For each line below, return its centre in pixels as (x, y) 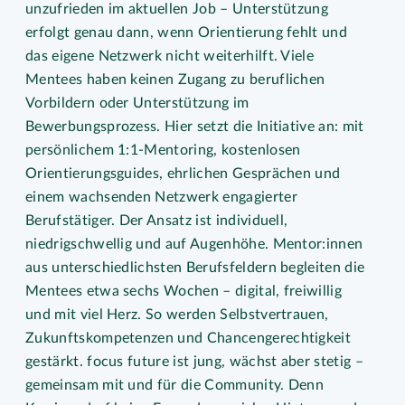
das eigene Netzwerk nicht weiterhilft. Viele (170, 56)
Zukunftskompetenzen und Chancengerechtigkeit (188, 338)
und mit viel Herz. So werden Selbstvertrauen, (177, 315)
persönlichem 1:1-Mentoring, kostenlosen (163, 150)
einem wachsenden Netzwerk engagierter (161, 197)
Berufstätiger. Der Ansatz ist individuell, (157, 221)
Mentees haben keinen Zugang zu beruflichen (175, 80)
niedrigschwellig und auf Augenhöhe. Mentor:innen (194, 244)
